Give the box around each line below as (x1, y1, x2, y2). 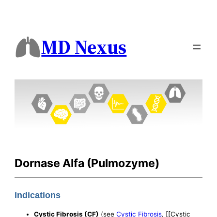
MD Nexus (41, 34, 127, 61)
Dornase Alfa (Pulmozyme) (15, 156, 160, 170)
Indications (15, 190, 61, 201)
